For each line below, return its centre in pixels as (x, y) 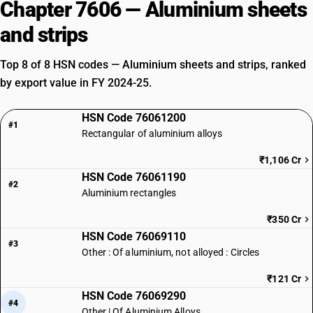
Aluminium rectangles (129, 193)
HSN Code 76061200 (133, 118)
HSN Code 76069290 (133, 296)
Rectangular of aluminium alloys (152, 133)
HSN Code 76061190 (133, 177)
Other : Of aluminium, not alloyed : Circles (170, 252)
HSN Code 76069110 (133, 236)
